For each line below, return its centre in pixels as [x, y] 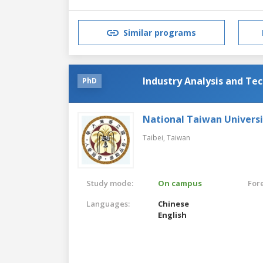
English [173, 215]
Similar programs [160, 33]
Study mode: [110, 183]
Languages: [108, 203]
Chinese [174, 203]
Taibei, [155, 137]
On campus [180, 183]
